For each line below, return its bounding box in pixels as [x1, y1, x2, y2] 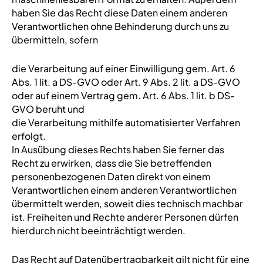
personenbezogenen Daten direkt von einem [11, 170, 211, 183]
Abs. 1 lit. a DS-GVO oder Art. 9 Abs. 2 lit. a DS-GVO [11, 76, 240, 88]
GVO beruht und [11, 103, 85, 115]
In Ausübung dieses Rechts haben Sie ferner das [11, 143, 224, 156]
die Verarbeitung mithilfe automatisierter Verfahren [11, 116, 240, 129]
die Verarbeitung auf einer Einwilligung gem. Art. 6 [11, 62, 235, 75]
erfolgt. [11, 130, 46, 142]
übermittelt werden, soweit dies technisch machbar [11, 197, 243, 210]
